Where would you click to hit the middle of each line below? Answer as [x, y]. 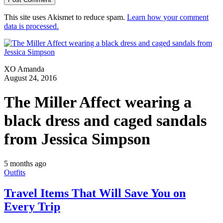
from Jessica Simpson [77, 139]
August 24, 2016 [30, 78]
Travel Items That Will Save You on [95, 193]
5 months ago [25, 163]
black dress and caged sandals [105, 121]
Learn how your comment [168, 17]
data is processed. [31, 26]
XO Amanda [24, 69]
